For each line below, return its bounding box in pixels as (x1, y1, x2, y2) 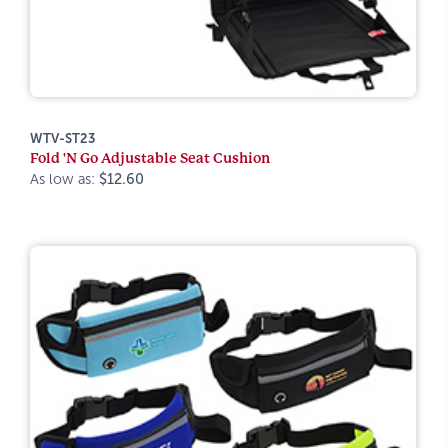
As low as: (30, 171, 99, 187)
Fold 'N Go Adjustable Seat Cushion (30, 150, 270, 166)
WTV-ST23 (30, 131, 95, 146)
